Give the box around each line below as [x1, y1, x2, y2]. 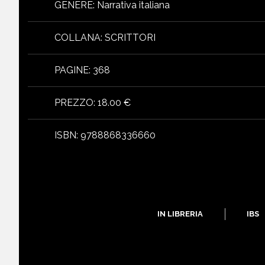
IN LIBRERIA [157, 209, 203, 219]
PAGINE [54, 64, 89, 76]
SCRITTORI [105, 32, 156, 44]
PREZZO [54, 97, 93, 109]
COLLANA [54, 32, 101, 44]
